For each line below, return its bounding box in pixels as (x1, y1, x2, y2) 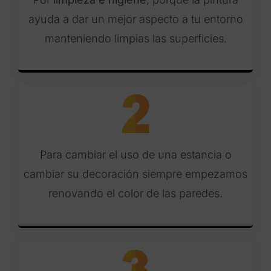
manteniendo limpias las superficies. (44, 32, 227, 45)
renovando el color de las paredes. (48, 187, 223, 200)
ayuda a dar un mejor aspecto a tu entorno (28, 13, 243, 26)
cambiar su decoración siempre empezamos (24, 168, 247, 181)
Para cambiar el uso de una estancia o (39, 148, 232, 162)
